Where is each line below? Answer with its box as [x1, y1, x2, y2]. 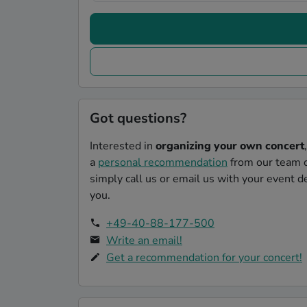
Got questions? [90, 108, 186, 127]
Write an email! [106, 232, 182, 248]
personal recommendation [98, 154, 228, 170]
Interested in [90, 138, 156, 153]
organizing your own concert [156, 138, 304, 153]
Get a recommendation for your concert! [106, 249, 302, 265]
